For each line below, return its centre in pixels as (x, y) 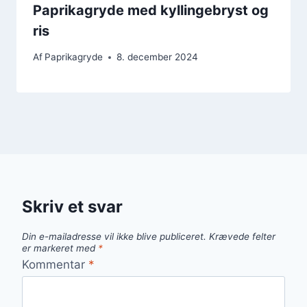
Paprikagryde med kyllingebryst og (151, 10)
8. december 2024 (158, 57)
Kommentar (55, 264)
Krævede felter (242, 237)
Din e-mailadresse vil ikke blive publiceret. (114, 237)
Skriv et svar (72, 207)
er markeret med (60, 248)
